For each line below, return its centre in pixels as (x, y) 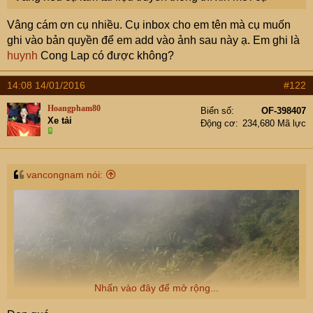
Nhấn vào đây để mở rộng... (156, 288)
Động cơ (218, 123)
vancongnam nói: (65, 175)
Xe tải (60, 121)
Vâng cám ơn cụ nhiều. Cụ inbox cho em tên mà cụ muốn (149, 25)
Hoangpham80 (74, 108)
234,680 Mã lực (274, 123)
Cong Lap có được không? (106, 56)
